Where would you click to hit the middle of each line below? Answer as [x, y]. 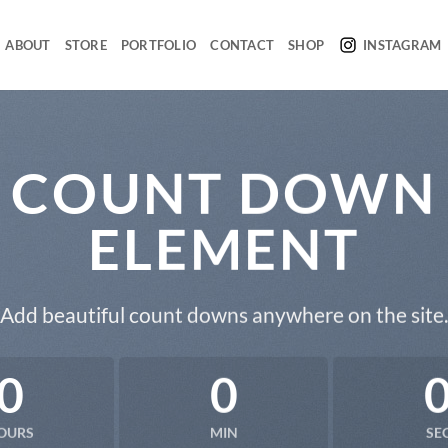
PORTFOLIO [158, 45]
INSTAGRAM [402, 45]
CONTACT [242, 45]
